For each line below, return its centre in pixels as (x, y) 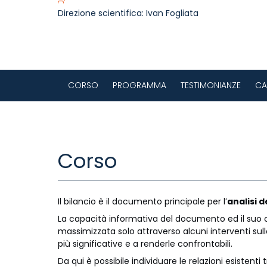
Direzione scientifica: (101, 13)
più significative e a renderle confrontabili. (145, 243)
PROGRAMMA (139, 85)
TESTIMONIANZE (211, 85)
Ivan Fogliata (172, 13)
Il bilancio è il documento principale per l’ (142, 201)
